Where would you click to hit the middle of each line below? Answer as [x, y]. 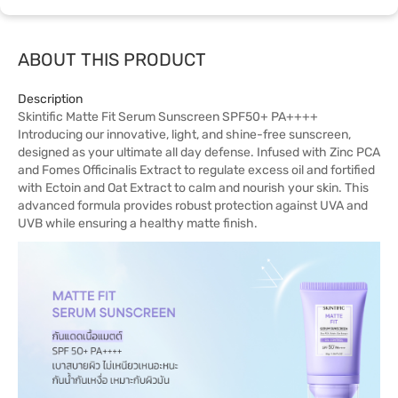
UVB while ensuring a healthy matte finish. [138, 223]
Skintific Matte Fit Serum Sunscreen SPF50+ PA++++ [168, 117]
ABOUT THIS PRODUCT [112, 60]
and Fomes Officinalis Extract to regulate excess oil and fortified [196, 170]
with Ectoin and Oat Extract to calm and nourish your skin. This [193, 188]
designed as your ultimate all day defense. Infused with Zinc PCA [199, 152]
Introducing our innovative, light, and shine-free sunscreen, [184, 135]
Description [50, 99]
